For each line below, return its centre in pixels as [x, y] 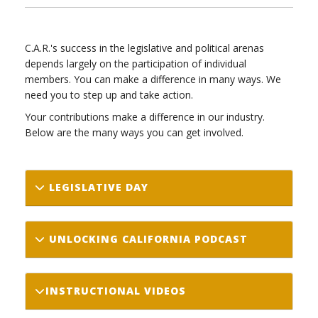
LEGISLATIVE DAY [97, 187]
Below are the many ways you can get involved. [134, 132]
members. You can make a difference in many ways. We [153, 79]
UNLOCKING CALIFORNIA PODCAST [146, 239]
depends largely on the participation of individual [136, 63]
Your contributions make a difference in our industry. [145, 116]
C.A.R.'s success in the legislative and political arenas [144, 48]
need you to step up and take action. [109, 94]
